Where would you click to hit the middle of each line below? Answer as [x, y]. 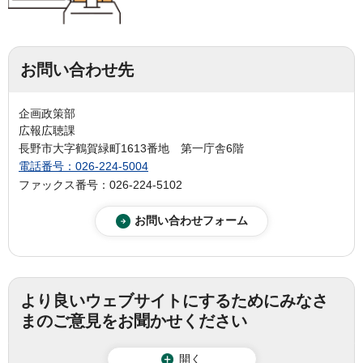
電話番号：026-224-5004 [83, 167]
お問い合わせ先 [77, 69]
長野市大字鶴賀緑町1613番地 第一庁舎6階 [131, 149]
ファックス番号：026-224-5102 [100, 184]
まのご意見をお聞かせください [134, 320]
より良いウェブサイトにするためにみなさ [174, 300]
